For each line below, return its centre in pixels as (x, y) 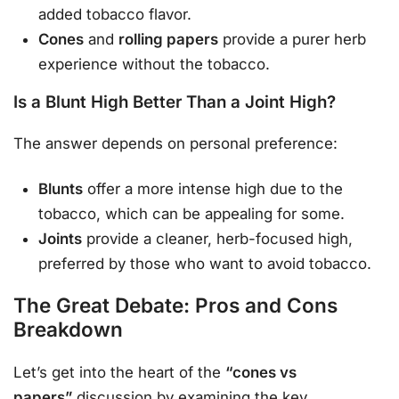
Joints (61, 239)
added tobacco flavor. (115, 14)
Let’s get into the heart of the (119, 372)
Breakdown (68, 330)
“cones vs (261, 372)
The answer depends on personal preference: (175, 144)
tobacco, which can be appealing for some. (192, 214)
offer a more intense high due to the (213, 189)
